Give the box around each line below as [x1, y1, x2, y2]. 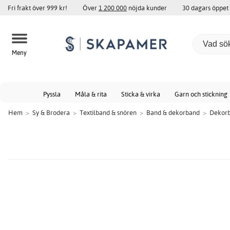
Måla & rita [75, 90, 107, 98]
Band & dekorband [146, 108, 200, 117]
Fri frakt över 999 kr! [8, 4, 67, 12]
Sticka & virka [121, 90, 160, 98]
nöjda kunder [127, 4, 167, 12]
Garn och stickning [175, 90, 227, 98]
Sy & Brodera [32, 108, 70, 117]
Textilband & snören [80, 108, 137, 117]
